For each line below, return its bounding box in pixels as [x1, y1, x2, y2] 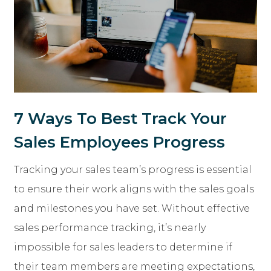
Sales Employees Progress [14, 132, 225, 152]
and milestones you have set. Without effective [14, 203, 250, 215]
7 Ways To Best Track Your [14, 109, 227, 129]
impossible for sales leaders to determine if [14, 241, 232, 253]
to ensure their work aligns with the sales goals [14, 183, 254, 195]
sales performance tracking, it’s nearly [14, 222, 206, 234]
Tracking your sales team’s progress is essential [14, 164, 252, 176]
